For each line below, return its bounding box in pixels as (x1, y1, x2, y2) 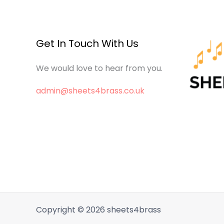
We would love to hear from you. (36, 62, 162, 74)
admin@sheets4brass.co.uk (36, 85, 144, 96)
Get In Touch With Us (36, 36, 138, 50)
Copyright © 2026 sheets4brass (36, 203, 161, 215)
